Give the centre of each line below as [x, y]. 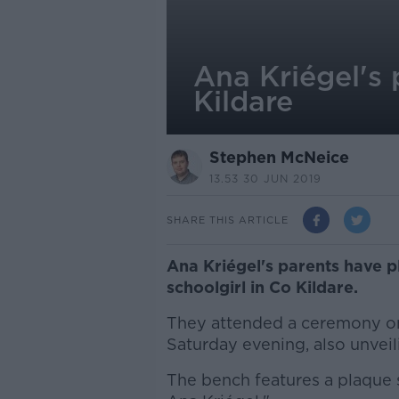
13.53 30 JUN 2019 [265, 179]
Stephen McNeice [279, 157]
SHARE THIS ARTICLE [227, 220]
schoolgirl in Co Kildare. [262, 287]
